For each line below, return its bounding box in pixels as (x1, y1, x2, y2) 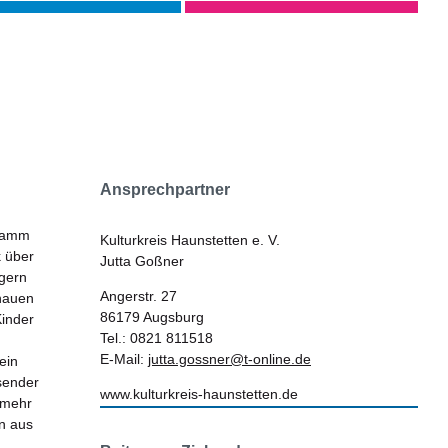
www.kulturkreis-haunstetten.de (100, 386, 298, 402)
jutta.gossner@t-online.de (148, 351, 311, 367)
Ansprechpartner (100, 181, 230, 198)
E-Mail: (100, 351, 148, 367)
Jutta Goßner (100, 253, 184, 269)
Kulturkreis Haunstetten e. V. (100, 232, 280, 248)
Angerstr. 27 (100, 288, 177, 304)
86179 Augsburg (100, 309, 204, 325)
